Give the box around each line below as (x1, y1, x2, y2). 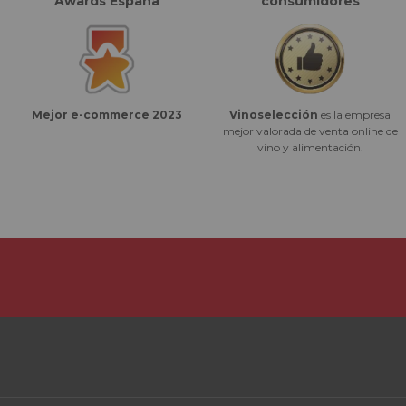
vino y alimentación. (256, 140, 363, 155)
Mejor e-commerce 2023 (32, 108, 182, 122)
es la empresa (318, 108, 391, 122)
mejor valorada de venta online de (222, 124, 398, 139)
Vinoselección (229, 108, 318, 122)
